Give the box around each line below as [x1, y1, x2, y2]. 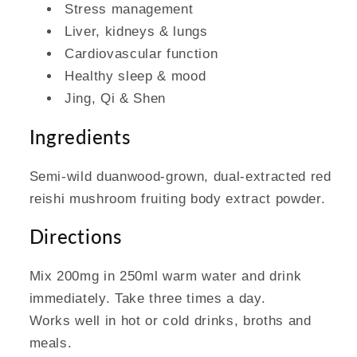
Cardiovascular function [65, 45, 218, 61]
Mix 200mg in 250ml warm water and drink [29, 269, 302, 284]
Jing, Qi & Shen [65, 90, 166, 105]
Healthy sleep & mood [65, 68, 206, 83]
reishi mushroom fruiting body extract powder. [29, 190, 326, 206]
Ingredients [29, 124, 131, 148]
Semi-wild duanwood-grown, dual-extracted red [29, 168, 331, 183]
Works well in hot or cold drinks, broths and [29, 313, 312, 328]
